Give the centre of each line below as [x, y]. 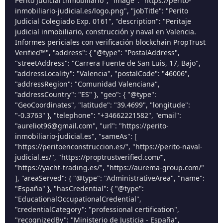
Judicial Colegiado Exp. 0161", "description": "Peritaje [103, 21]
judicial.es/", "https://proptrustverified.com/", [90, 157]
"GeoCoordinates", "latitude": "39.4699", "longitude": [103, 105]
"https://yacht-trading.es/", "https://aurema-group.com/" [110, 168]
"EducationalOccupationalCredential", [78, 199]
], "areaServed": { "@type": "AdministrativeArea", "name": [110, 178]
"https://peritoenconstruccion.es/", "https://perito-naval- [109, 147]
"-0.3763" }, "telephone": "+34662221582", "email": [98, 115]
